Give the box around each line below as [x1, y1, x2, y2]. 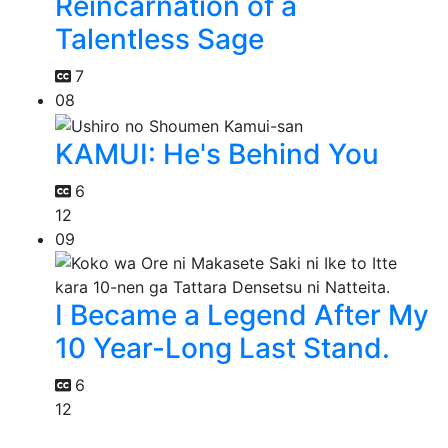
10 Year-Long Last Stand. [55, 330, 390, 365]
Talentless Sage [55, 22, 264, 57]
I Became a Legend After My [55, 297, 429, 332]
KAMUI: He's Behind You [55, 136, 379, 171]
